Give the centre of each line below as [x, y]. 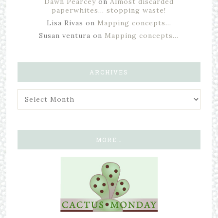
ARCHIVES [109, 72]
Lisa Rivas [65, 23]
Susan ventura [65, 36]
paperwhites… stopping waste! [109, 10]
